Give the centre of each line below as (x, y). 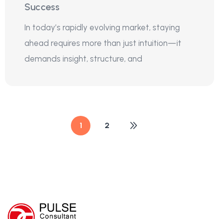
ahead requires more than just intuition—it (103, 43)
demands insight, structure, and (83, 58)
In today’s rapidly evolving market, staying (102, 27)
